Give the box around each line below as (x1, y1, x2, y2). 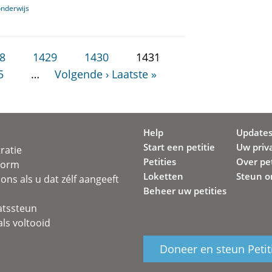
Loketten (143, 170, 183, 182)
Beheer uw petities (143, 185, 226, 197)
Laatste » (112, 67, 157, 81)
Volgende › (55, 67, 109, 81)
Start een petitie (143, 141, 215, 153)
